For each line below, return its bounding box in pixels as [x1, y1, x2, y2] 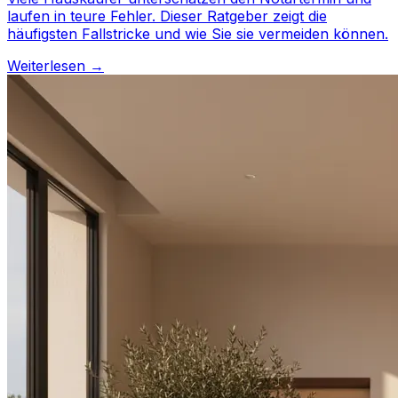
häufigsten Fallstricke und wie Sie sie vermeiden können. [7, 25, 388, 44]
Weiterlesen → [7, 57, 104, 76]
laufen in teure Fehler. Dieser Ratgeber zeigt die [7, 7, 327, 26]
